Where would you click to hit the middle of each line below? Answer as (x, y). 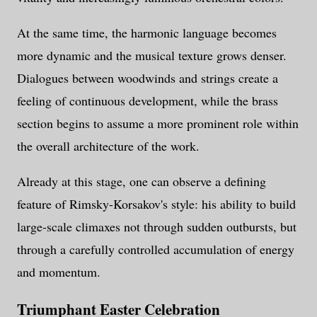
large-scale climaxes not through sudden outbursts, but (157, 227)
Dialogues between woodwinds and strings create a (148, 78)
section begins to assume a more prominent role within (158, 123)
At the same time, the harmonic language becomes (147, 33)
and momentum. (59, 272)
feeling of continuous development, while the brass (148, 101)
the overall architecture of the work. (108, 146)
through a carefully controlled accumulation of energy (156, 249)
